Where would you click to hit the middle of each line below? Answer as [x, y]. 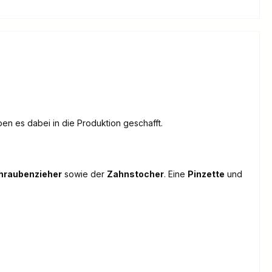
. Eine [176, 174]
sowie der [84, 174]
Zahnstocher [135, 174]
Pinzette [206, 174]
